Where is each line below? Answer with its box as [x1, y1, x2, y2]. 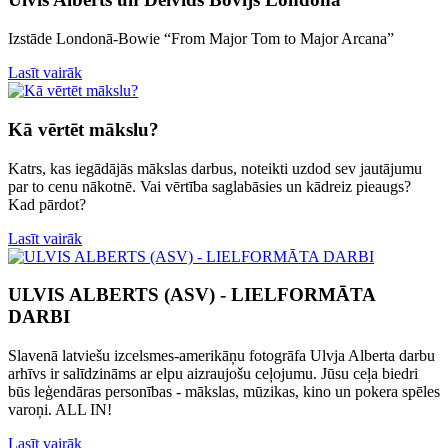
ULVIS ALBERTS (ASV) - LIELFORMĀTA [8, 284, 375, 306]
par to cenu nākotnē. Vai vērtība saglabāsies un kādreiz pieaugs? [8, 177, 411, 195]
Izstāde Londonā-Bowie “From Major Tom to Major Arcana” [8, 30, 394, 48]
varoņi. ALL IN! [8, 400, 112, 418]
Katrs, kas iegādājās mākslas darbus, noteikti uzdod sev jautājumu [8, 159, 422, 177]
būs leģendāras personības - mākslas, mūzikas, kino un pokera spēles [8, 382, 440, 400]
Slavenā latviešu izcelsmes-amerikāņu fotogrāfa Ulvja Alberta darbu [8, 346, 435, 364]
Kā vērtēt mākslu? [8, 118, 159, 140]
